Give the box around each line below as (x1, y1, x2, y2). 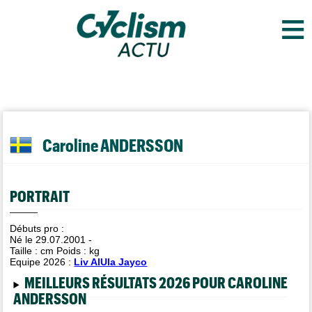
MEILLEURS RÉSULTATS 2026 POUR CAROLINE (24, 273, 288, 291)
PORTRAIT (10, 186, 70, 205)
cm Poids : (40, 245, 90, 256)
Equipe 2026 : (10, 256, 75, 267)
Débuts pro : (10, 223, 65, 234)
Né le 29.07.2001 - (10, 234, 93, 245)
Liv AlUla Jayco (74, 256, 148, 267)
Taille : (10, 245, 41, 256)
